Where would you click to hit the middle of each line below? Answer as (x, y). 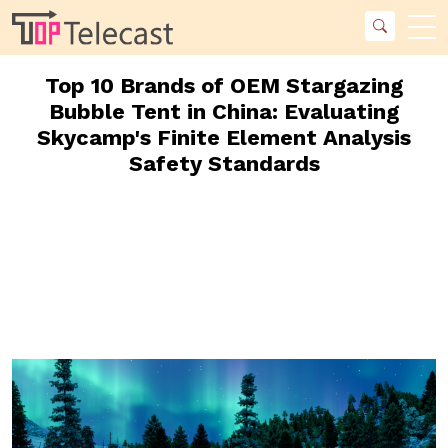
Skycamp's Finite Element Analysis (224, 137)
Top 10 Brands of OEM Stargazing (224, 85)
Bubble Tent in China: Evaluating (224, 111)
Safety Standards (224, 163)
